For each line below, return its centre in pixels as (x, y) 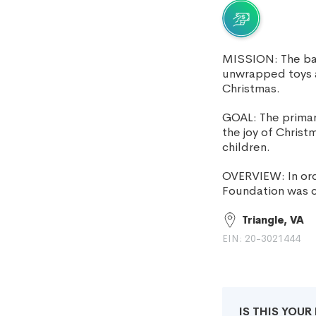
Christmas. (251, 89)
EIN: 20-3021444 (261, 238)
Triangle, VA (273, 220)
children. (246, 147)
